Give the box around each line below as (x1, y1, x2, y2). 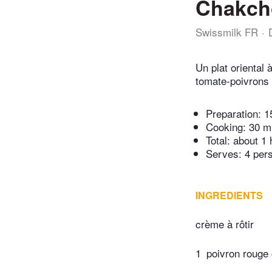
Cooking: (206, 119, 249, 135)
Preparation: (206, 106, 264, 121)
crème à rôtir (195, 216, 254, 232)
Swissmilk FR (195, 24, 258, 39)
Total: (206, 132, 233, 148)
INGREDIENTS (195, 188, 263, 203)
